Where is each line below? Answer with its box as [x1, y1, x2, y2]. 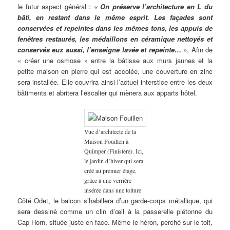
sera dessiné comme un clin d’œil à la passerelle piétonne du [17, 206, 213, 217]
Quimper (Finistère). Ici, [84, 147, 143, 156]
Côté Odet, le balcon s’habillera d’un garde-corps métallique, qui [17, 196, 213, 206]
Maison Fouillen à [84, 137, 128, 146]
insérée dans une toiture [84, 186, 141, 195]
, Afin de [187, 44, 213, 54]
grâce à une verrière [84, 176, 131, 185]
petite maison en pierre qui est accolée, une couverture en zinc [17, 66, 213, 76]
